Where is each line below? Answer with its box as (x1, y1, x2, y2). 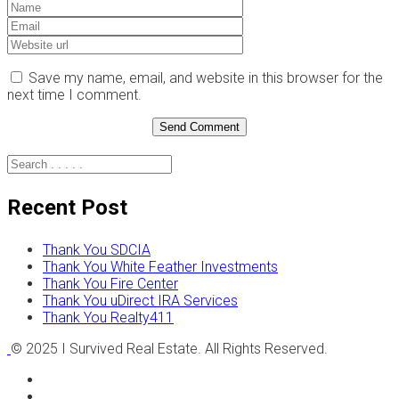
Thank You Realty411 (43, 309, 174, 327)
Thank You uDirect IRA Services (43, 292, 238, 310)
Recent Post (7, 195, 127, 221)
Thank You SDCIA (43, 241, 151, 259)
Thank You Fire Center (43, 275, 178, 293)
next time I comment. (7, 85, 142, 103)
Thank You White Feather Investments (43, 258, 278, 276)
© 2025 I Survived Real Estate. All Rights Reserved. (11, 340, 328, 358)
